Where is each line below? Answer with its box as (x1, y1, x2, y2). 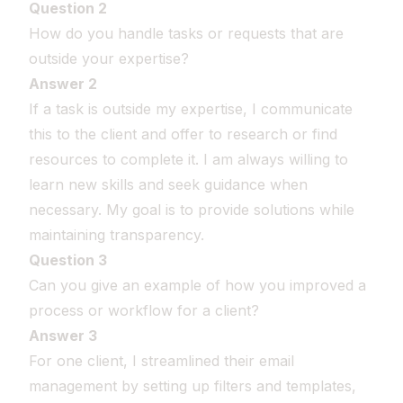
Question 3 (29, 251, 107, 269)
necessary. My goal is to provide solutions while (29, 201, 354, 219)
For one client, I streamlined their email (29, 352, 294, 370)
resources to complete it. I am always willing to (29, 150, 348, 168)
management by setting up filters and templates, (29, 377, 356, 395)
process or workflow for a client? (29, 301, 259, 319)
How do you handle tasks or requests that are (29, 24, 344, 42)
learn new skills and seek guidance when (29, 175, 308, 193)
